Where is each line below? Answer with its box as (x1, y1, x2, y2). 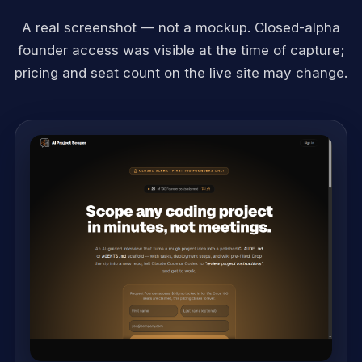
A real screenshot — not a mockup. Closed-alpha (22, 19, 340, 36)
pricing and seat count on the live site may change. (15, 64, 347, 81)
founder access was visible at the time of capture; (18, 41, 344, 58)
